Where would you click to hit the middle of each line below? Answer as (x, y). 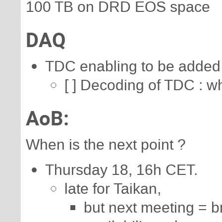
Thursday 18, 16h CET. (121, 170)
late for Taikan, (113, 189)
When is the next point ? (106, 144)
